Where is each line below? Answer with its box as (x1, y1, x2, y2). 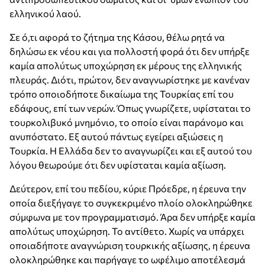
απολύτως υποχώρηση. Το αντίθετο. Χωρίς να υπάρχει (9, 225, 244, 237)
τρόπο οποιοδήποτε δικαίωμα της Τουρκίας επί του (9, 88, 234, 100)
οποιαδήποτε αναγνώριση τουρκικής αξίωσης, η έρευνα (9, 240, 250, 251)
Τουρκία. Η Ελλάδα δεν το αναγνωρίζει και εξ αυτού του (9, 145, 252, 157)
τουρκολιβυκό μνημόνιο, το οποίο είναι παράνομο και (9, 117, 244, 128)
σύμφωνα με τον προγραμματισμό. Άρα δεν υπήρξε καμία (9, 211, 256, 223)
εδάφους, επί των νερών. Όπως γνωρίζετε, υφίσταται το (9, 102, 251, 114)
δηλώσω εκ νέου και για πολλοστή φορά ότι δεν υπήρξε (9, 46, 250, 57)
